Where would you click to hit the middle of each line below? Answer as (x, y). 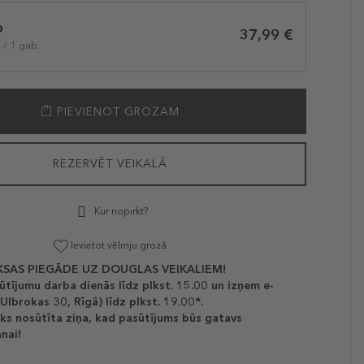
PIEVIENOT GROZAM (116, 112)
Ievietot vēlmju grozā (118, 245)
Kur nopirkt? (120, 212)
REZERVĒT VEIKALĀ (110, 164)
